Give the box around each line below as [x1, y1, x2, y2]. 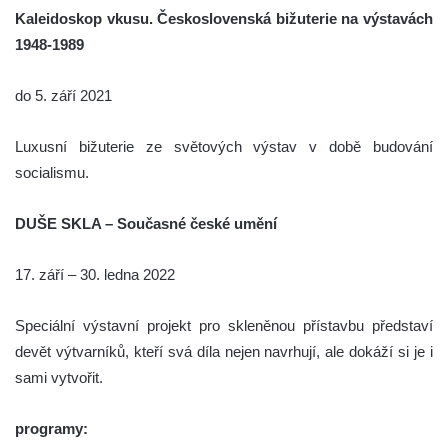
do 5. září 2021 [15, 86, 112, 104]
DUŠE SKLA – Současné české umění [15, 214, 277, 232]
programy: [15, 419, 88, 437]
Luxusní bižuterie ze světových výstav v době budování [15, 137, 433, 155]
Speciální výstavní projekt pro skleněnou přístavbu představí [15, 316, 433, 334]
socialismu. [15, 163, 89, 181]
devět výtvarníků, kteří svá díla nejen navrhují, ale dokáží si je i [15, 342, 433, 360]
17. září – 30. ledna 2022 [15, 265, 175, 283]
